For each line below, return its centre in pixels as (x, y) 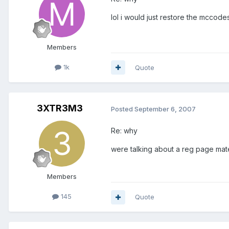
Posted (123, 109)
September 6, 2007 (165, 109)
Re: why (124, 131)
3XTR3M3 (60, 108)
